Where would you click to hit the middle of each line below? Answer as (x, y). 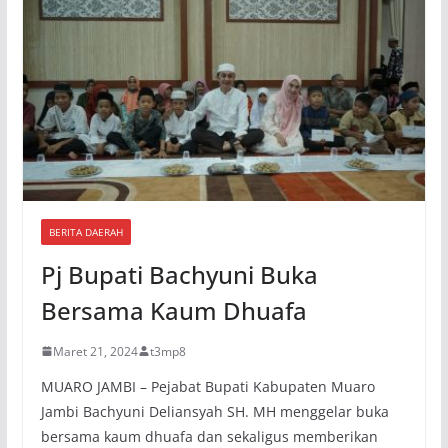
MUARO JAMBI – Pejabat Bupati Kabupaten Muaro (207, 386)
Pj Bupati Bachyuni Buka (179, 274)
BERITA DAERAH (85, 231)
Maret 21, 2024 (95, 351)
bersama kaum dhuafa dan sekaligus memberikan (209, 436)
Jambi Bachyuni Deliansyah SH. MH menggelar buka (214, 411)
